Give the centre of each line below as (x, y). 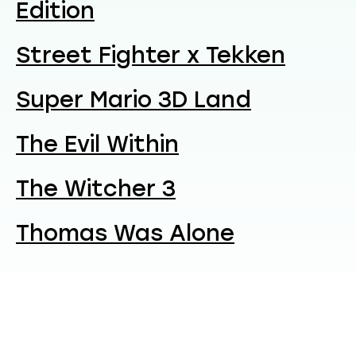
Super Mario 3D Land (133, 99)
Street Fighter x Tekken (151, 54)
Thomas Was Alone (125, 232)
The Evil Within (97, 143)
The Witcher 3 (96, 188)
